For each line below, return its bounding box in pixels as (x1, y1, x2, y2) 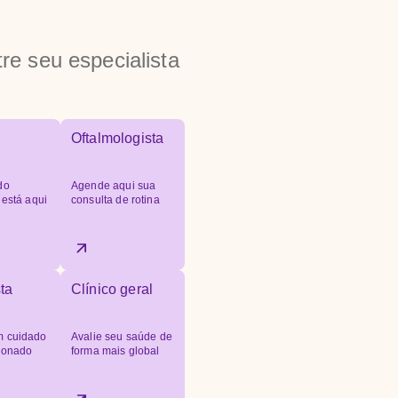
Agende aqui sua (71, 179, 156, 192)
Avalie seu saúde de (71, 330, 172, 343)
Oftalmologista (71, 131, 164, 146)
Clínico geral (71, 282, 153, 297)
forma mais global (71, 345, 160, 357)
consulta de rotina (71, 194, 160, 206)
